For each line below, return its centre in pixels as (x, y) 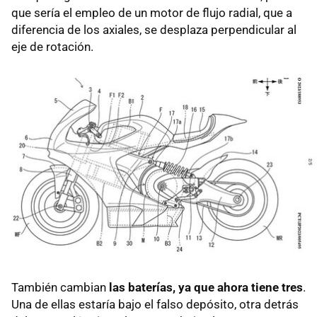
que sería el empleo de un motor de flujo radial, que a (152, 13)
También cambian (60, 288)
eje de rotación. (52, 47)
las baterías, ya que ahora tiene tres (206, 288)
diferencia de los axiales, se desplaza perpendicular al (154, 30)
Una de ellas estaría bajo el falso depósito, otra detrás (155, 305)
